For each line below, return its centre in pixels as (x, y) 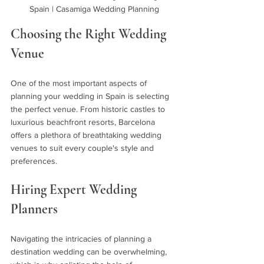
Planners (36, 209)
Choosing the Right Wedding (90, 34)
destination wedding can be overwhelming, (90, 252)
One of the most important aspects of (80, 83)
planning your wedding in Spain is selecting (91, 96)
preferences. (34, 161)
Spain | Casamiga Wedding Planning (94, 9)
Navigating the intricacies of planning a (82, 239)
